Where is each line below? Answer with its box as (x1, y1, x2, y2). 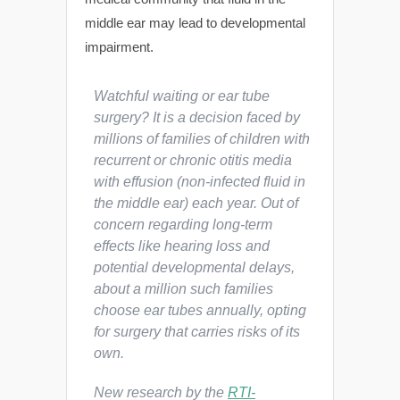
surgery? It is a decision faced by (94, 110, 300, 125)
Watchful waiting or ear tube (94, 88, 270, 104)
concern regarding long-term (94, 217, 272, 232)
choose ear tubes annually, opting (94, 303, 306, 318)
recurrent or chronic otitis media (94, 153, 292, 168)
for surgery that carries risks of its (94, 324, 300, 339)
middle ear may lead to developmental (85, 15, 305, 30)
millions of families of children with (94, 131, 310, 146)
